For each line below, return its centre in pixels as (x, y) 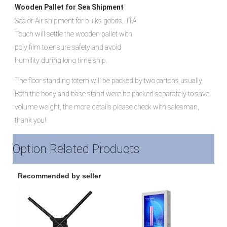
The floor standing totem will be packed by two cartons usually (108, 80)
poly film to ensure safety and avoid (68, 47)
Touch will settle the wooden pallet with (73, 34)
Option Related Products (76, 149)
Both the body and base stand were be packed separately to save (112, 93)
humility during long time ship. (61, 60)
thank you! (30, 120)
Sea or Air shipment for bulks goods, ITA (75, 21)
